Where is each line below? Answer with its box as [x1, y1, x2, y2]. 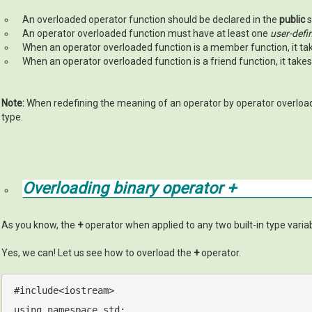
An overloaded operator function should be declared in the [22, 13, 279, 25]
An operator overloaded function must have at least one [22, 27, 270, 39]
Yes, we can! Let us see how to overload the [1, 247, 194, 258]
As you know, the [1, 219, 77, 231]
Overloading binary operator [22, 178, 227, 198]
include [19, 285, 58, 297]
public [279, 13, 305, 25]
